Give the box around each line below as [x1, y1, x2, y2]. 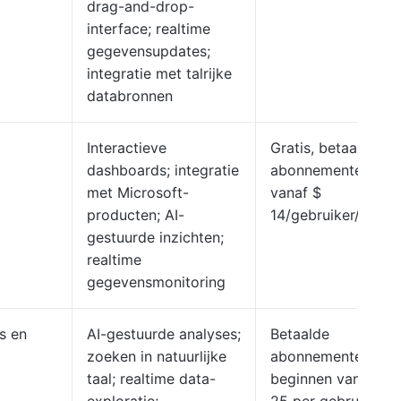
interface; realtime [87, 20, 210, 38]
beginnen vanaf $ [270, 370, 388, 388]
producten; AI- [87, 206, 184, 224]
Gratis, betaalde [270, 139, 378, 157]
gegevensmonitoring [87, 273, 226, 291]
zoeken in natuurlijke [87, 347, 226, 365]
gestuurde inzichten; [87, 228, 224, 246]
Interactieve [87, 139, 166, 157]
